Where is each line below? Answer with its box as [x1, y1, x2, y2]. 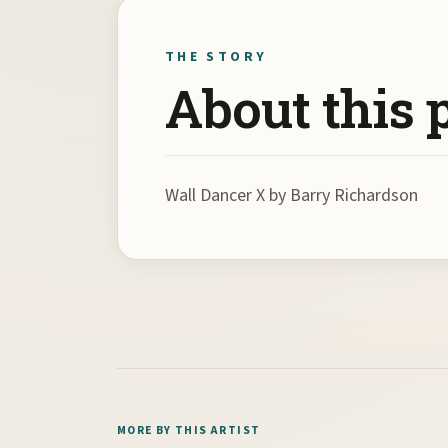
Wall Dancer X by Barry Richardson [165, 183, 419, 209]
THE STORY [165, 47, 268, 68]
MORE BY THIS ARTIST [117, 422, 261, 440]
